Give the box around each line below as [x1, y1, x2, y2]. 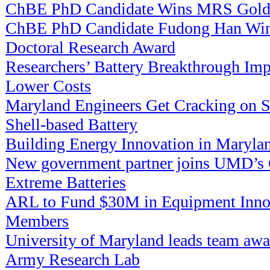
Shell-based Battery [5, 115, 137, 134]
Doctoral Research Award [5, 37, 175, 57]
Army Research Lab [5, 250, 140, 269]
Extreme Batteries [5, 172, 126, 192]
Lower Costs [5, 76, 91, 95]
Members [5, 211, 69, 230]
